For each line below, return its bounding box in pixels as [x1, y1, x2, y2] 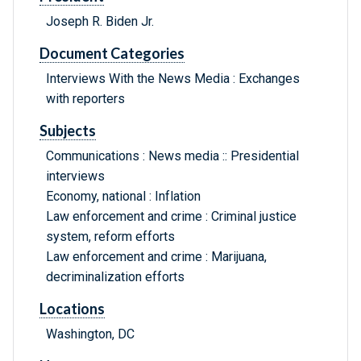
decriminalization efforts [46, 269, 185, 285]
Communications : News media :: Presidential [46, 148, 299, 164]
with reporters [46, 91, 125, 107]
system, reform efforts [46, 229, 175, 245]
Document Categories [39, 44, 185, 63]
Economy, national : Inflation [46, 189, 201, 205]
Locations [39, 300, 105, 318]
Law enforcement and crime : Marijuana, [46, 249, 267, 265]
